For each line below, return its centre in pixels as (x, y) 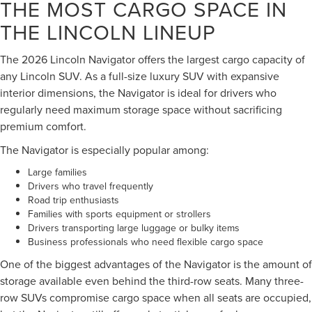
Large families (57, 172)
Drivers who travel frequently (91, 186)
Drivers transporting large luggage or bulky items (134, 227)
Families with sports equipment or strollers (119, 213)
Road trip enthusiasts (73, 200)
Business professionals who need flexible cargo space (146, 241)
